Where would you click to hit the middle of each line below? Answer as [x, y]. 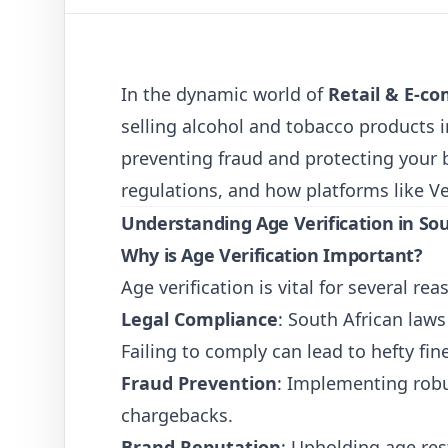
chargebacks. [177, 415]
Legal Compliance [199, 319]
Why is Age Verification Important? [272, 255]
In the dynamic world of [224, 94]
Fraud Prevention [199, 383]
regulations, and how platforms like [275, 190]
